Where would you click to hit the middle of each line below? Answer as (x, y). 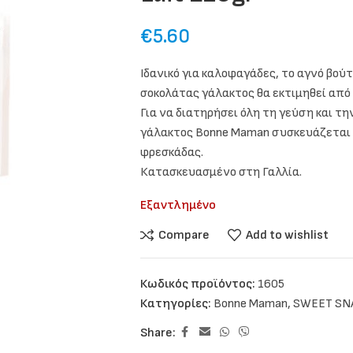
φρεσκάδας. (171, 152)
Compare (184, 235)
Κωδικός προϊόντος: (199, 284)
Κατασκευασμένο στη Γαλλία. (221, 172)
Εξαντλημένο (178, 205)
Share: (158, 333)
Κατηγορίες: (175, 304)
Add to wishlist (287, 235)
